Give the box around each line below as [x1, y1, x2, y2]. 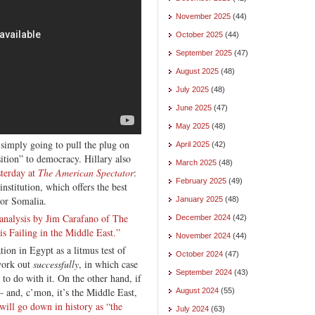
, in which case [79, 257, 138, 271]
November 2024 [176, 231, 231, 240]
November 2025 [176, 11, 231, 20]
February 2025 [176, 176, 226, 185]
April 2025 [176, 139, 210, 148]
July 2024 [176, 304, 209, 313]
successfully [33, 257, 79, 271]
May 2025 [176, 121, 210, 130]
